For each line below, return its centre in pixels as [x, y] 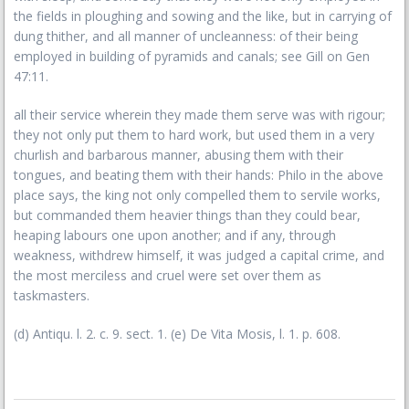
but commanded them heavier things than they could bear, [187, 215]
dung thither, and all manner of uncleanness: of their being [186, 36]
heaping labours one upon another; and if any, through [175, 235]
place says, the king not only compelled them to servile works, [197, 195]
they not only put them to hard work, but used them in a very [194, 135]
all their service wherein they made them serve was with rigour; [199, 115]
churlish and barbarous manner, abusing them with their [178, 155]
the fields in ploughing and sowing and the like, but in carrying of [203, 16]
